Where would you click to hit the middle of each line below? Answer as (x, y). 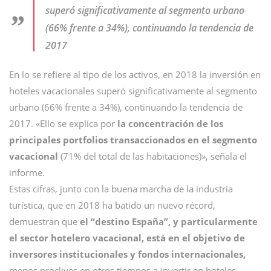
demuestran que (44, 222)
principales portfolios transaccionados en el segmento (133, 140)
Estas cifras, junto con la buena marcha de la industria (121, 189)
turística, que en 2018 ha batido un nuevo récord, (112, 205)
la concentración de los (170, 124)
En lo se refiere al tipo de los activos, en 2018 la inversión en (135, 75)
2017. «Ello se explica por (63, 124)
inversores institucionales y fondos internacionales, (127, 254)
